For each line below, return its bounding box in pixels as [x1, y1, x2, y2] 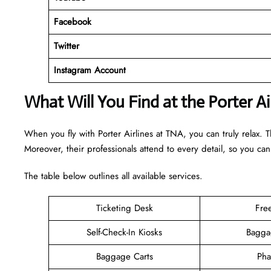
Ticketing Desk [96, 201, 153, 215]
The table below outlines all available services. [24, 169, 203, 183]
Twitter [53, 39, 79, 53]
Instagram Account [53, 63, 126, 77]
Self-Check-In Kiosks [87, 225, 162, 239]
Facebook [53, 15, 91, 28]
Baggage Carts [96, 249, 153, 263]
